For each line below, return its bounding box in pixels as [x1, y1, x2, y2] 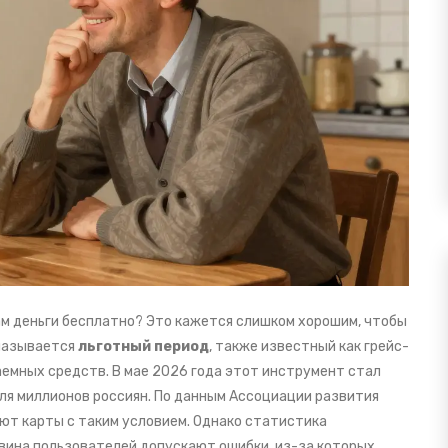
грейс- [364, 338, 409, 356]
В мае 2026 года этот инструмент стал [109, 363, 381, 381]
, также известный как [209, 338, 364, 356]
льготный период [78, 338, 209, 356]
